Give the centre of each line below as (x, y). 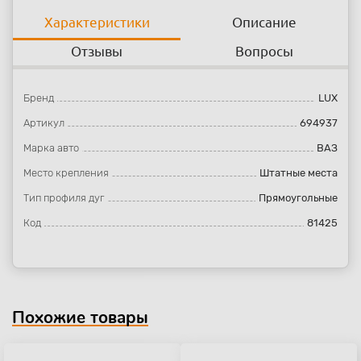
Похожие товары (80, 317)
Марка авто (51, 148)
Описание (264, 22)
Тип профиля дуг (64, 198)
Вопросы (264, 51)
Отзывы (97, 51)
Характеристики (97, 22)
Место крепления (66, 173)
